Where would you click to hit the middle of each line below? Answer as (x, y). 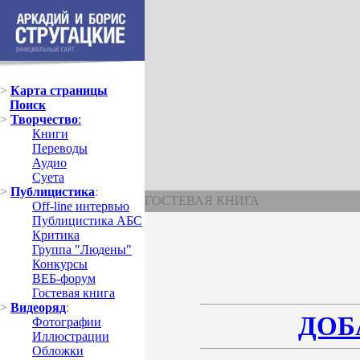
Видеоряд (38, 307)
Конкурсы (60, 264)
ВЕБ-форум (64, 278)
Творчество (44, 119)
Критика (56, 235)
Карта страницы (59, 90)
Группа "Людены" (82, 250)
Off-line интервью (81, 206)
